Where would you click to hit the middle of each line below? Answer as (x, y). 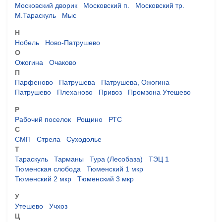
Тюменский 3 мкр (106, 179)
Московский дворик (46, 5)
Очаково (63, 62)
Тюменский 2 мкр (43, 179)
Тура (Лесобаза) (116, 159)
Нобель (27, 42)
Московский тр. (160, 5)
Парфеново (34, 82)
